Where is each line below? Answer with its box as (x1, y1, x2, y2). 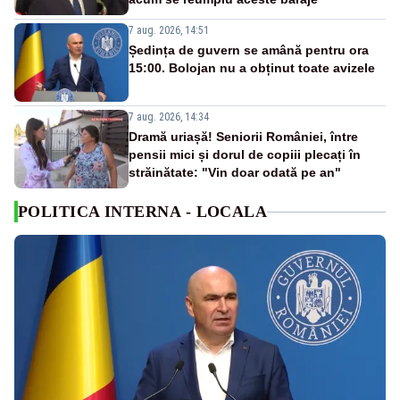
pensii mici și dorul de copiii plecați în (129, 147, 361, 162)
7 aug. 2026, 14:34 (129, 111, 209, 124)
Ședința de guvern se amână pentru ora (129, 43, 369, 58)
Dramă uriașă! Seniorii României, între (129, 129, 358, 145)
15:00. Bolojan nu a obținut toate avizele (129, 61, 375, 76)
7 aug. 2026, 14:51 (129, 24, 209, 37)
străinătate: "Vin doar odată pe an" (129, 165, 341, 180)
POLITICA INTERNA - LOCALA (18, 203, 268, 221)
